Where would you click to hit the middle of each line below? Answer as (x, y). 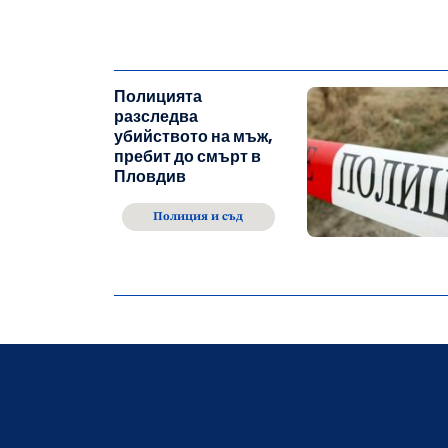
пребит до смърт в (187, 156)
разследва (156, 116)
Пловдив (150, 176)
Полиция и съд (198, 216)
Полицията (158, 96)
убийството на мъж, (193, 136)
